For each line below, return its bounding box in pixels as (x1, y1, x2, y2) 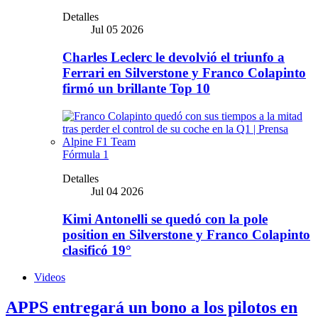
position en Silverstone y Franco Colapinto (62, 226, 310, 242)
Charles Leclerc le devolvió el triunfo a (62, 50, 285, 65)
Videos (34, 271, 65, 284)
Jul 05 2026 (91, 23, 143, 36)
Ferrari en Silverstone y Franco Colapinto (62, 65, 306, 81)
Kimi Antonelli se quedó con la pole (62, 211, 268, 226)
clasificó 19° (62, 242, 131, 258)
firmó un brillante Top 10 (62, 81, 210, 97)
